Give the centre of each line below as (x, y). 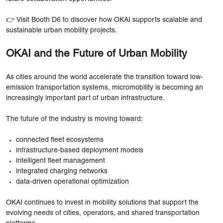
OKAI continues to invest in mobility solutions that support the (102, 203)
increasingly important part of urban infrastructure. (85, 98)
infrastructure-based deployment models (80, 150)
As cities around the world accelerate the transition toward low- (105, 77)
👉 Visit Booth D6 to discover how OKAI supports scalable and (104, 20)
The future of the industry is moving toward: (74, 119)
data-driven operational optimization (72, 182)
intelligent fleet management (60, 161)
